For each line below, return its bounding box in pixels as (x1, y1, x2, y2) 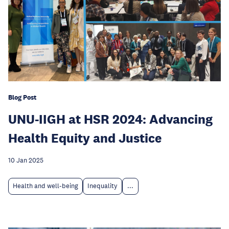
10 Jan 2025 (8, 156, 43, 165)
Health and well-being (13, 182, 78, 191)
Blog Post (8, 93, 36, 102)
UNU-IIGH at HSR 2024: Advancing (8, 111, 213, 127)
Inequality (87, 182, 118, 191)
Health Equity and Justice (8, 130, 162, 146)
